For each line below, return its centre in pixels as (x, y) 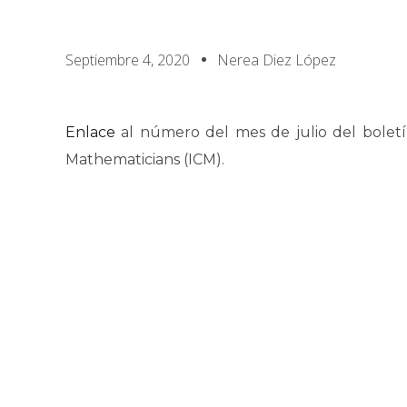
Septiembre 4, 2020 (128, 60)
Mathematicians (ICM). (145, 159)
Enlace (90, 132)
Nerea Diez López (277, 60)
